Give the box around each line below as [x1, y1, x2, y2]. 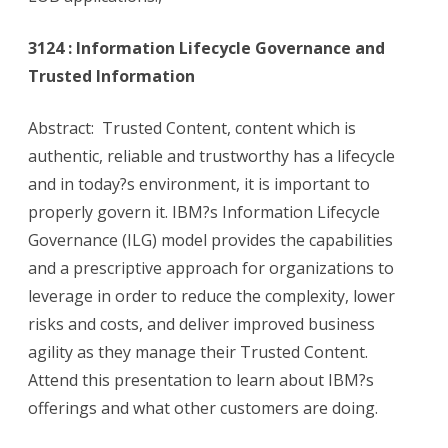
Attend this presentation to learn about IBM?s [28, 369, 374, 392]
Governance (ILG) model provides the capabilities [28, 229, 393, 252]
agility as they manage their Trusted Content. [28, 341, 368, 364]
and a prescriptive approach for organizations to [28, 257, 394, 280]
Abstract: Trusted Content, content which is [28, 117, 356, 140]
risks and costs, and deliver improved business [28, 313, 375, 336]
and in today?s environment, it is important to [28, 173, 370, 196]
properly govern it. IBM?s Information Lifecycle [28, 201, 380, 224]
